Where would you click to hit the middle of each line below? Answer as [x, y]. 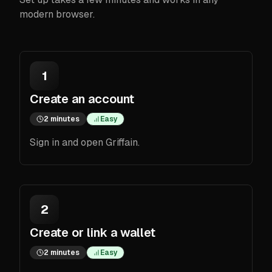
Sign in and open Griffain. [85, 142]
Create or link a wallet [93, 232]
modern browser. [57, 14]
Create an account [82, 99]
